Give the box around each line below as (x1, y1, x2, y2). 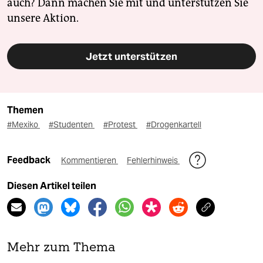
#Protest (103, 119, 137, 130)
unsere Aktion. (7, 12, 79, 25)
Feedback (7, 154, 52, 166)
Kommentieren (61, 155, 118, 166)
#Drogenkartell (146, 119, 201, 130)
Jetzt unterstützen (86, 50, 177, 63)
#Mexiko (7, 119, 40, 130)
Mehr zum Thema (7, 242, 116, 255)
